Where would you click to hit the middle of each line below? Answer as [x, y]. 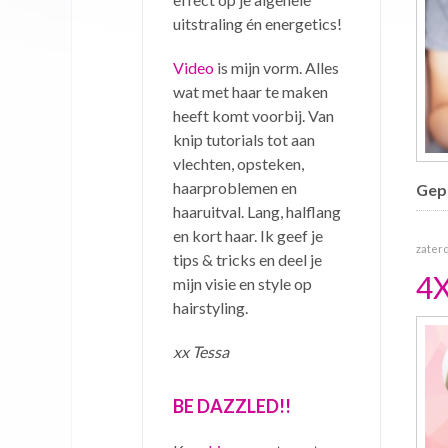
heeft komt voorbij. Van [253, 115]
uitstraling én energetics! [257, 23]
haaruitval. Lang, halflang [257, 211]
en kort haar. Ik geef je [248, 235]
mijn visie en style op [242, 283]
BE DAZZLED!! [232, 405]
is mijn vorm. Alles [276, 67]
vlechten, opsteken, [238, 163]
